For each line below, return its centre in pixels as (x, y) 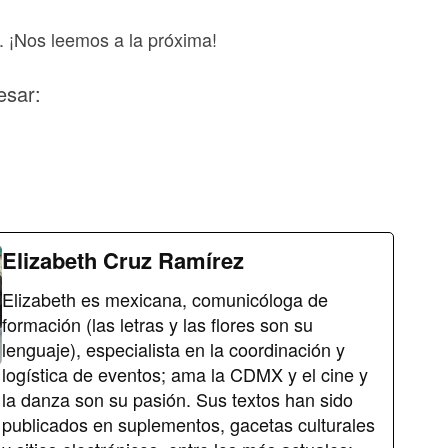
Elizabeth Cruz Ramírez (123, 259)
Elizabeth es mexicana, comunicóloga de (165, 298)
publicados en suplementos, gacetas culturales (188, 423)
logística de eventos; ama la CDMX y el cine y (185, 373)
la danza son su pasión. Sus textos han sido (177, 398)
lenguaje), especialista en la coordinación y (173, 348)
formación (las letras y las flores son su (157, 323)
